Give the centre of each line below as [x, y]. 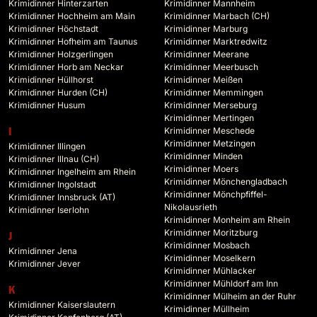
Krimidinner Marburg [206, 29]
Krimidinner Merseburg [211, 105]
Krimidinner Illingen [47, 146]
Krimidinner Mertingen [209, 118]
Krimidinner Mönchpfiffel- [216, 195]
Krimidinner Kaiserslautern [62, 305]
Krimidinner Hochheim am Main [72, 16]
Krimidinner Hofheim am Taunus [73, 42]
